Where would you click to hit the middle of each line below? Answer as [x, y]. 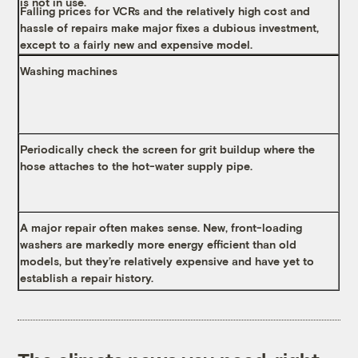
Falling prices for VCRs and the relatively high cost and [165, 10]
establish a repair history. [87, 277]
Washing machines [69, 70]
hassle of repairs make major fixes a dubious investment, [170, 27]
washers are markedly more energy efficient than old [159, 244]
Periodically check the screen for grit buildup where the [168, 149]
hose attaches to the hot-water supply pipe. [137, 165]
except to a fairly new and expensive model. [137, 44]
